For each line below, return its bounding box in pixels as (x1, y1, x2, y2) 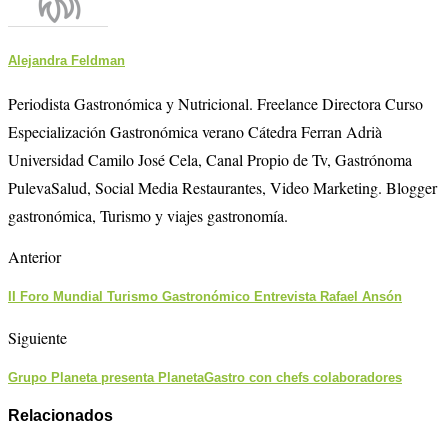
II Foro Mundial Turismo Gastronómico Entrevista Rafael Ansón (8, 289, 402, 305)
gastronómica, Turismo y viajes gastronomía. (8, 205, 288, 227)
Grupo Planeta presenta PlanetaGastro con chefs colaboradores (8, 369, 402, 385)
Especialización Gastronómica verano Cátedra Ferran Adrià (8, 121, 382, 143)
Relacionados (8, 406, 113, 424)
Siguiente (8, 326, 67, 348)
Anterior (8, 246, 61, 268)
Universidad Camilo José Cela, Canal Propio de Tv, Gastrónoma (8, 149, 412, 171)
